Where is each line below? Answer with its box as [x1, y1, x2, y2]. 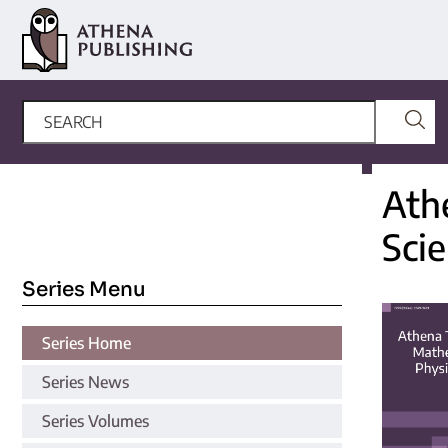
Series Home [42, 332, 131, 353]
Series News [42, 371, 129, 392]
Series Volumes [42, 410, 149, 431]
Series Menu [22, 276, 146, 302]
